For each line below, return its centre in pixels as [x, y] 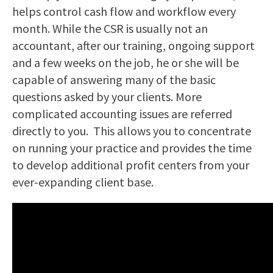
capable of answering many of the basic [114, 80]
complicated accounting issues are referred [122, 114]
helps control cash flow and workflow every [124, 11]
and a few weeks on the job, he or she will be [126, 62]
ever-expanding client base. [83, 182]
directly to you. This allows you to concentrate [132, 131]
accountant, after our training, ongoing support [133, 45]
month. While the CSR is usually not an [110, 28]
